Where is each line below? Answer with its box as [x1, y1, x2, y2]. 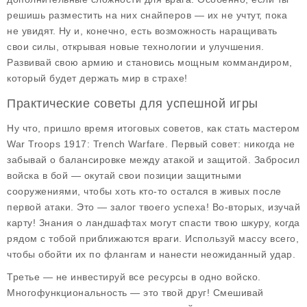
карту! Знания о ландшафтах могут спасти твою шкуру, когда [7, 217, 300, 228]
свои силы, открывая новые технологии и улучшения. [7, 41, 265, 52]
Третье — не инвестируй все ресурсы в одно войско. [7, 271, 261, 282]
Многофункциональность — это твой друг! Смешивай [7, 287, 264, 298]
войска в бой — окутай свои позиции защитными [7, 170, 241, 181]
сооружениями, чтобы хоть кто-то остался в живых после [7, 186, 282, 197]
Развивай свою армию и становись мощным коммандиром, [7, 57, 293, 68]
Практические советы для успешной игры [7, 97, 258, 110]
